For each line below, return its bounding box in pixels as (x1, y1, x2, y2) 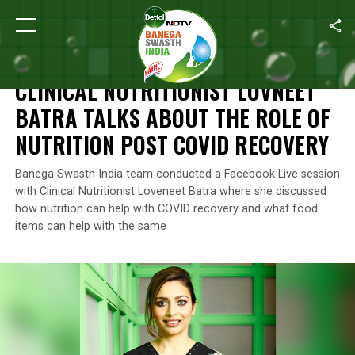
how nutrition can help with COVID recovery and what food (14, 202, 318, 216)
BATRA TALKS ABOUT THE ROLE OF (14, 101, 330, 134)
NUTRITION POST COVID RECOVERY (14, 128, 329, 161)
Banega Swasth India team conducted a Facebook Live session (14, 167, 340, 181)
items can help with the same (14, 219, 166, 233)
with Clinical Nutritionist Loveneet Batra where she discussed (14, 185, 326, 198)
